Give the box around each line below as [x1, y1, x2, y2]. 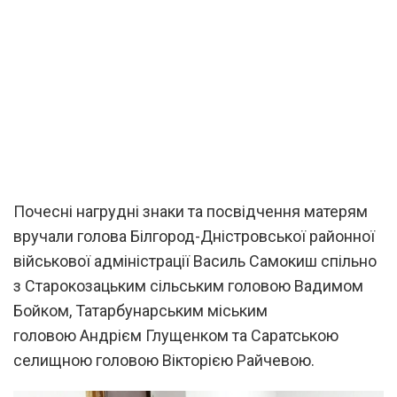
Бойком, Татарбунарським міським [13, 300, 268, 320]
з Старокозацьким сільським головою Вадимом [13, 276, 363, 295]
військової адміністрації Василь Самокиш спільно [13, 251, 377, 270]
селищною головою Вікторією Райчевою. [13, 350, 315, 370]
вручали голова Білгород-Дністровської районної [13, 226, 375, 245]
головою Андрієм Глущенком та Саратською [13, 325, 339, 345]
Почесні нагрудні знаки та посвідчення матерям [13, 201, 368, 221]
